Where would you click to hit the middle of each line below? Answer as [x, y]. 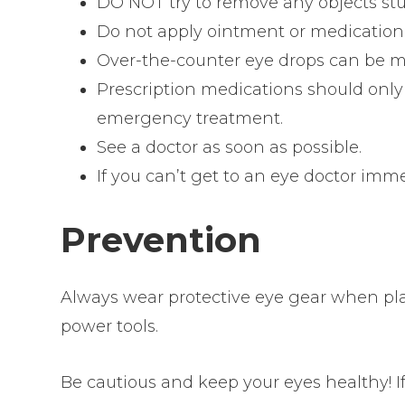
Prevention [161, 240]
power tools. [110, 327]
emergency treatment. [190, 118]
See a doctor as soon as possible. [230, 147]
